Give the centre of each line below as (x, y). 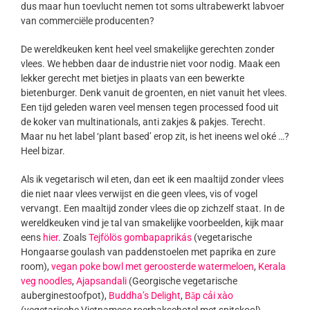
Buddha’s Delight (144, 296)
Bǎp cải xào (209, 296)
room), (36, 267)
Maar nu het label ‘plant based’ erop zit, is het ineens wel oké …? (155, 137)
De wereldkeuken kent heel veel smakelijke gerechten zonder (147, 49)
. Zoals (73, 238)
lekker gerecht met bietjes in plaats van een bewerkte (132, 79)
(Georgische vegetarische (182, 281)
